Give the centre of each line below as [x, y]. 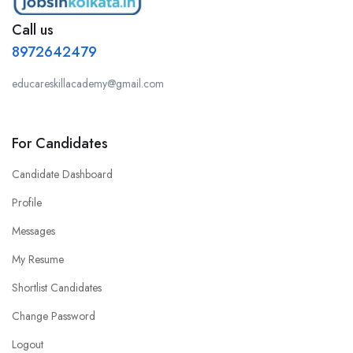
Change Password [54, 316]
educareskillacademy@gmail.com [88, 83]
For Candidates [60, 143]
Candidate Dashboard [62, 174]
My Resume [38, 259]
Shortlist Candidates [57, 287]
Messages [33, 230]
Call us [33, 30]
